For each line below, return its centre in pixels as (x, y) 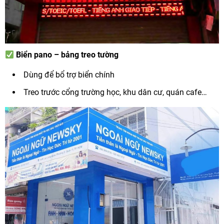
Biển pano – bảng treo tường (67, 55)
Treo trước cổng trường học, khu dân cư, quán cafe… (115, 92)
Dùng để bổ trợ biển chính (69, 75)
